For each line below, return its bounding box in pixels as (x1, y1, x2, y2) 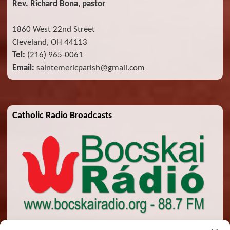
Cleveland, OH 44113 (12, 37, 87, 47)
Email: (12, 63, 34, 72)
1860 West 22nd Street (12, 25, 95, 34)
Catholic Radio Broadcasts (12, 110, 112, 121)
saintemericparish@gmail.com (34, 63, 145, 72)
